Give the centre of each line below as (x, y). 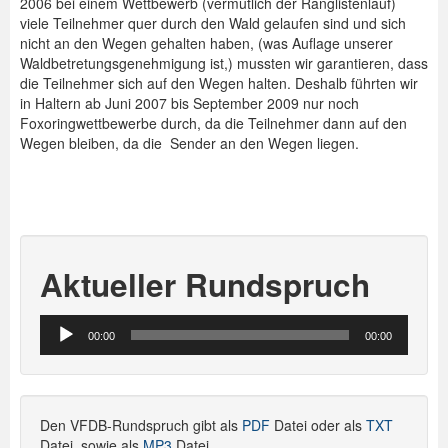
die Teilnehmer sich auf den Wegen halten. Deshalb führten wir (219, 83)
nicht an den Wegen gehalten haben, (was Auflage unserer (206, 43)
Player (59, 344)
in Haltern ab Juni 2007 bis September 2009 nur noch (189, 103)
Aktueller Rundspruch (205, 285)
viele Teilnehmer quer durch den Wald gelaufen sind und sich (213, 23)
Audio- (59, 324)
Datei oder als (318, 425)
